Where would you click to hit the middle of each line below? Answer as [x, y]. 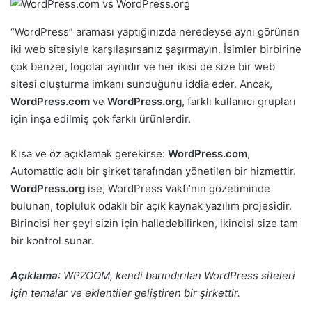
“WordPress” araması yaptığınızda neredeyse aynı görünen [155, 31]
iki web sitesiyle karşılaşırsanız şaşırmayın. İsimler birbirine [156, 49]
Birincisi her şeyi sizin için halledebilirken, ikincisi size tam [154, 223]
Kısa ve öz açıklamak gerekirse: [89, 153]
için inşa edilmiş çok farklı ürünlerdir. [101, 118]
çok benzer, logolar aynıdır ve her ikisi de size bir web [143, 66]
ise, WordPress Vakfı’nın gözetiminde [178, 188]
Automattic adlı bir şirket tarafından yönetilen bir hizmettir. [153, 171]
